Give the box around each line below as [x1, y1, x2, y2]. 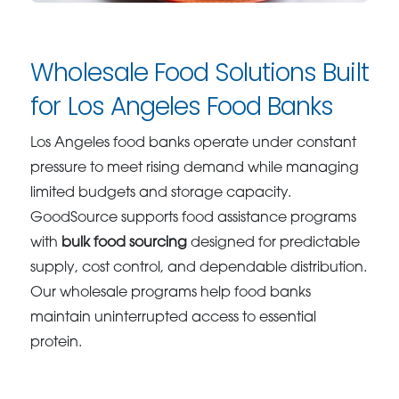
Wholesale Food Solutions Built [30, 55, 369, 91]
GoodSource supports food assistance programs [30, 211, 357, 226]
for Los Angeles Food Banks [30, 89, 334, 125]
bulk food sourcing [61, 236, 188, 251]
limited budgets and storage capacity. [30, 186, 292, 201]
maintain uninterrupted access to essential [30, 311, 317, 326]
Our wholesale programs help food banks [30, 286, 312, 301]
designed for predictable [187, 236, 361, 251]
